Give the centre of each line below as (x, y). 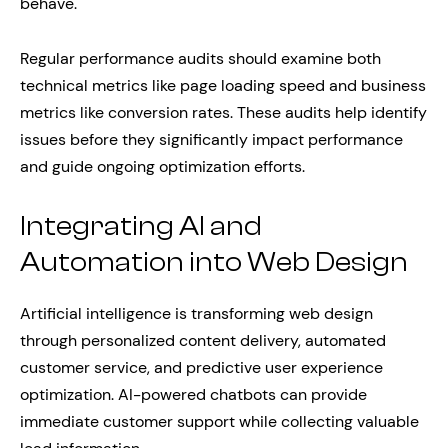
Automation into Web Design (214, 261)
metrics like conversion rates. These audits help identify (223, 112)
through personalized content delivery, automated (203, 340)
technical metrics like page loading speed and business (223, 85)
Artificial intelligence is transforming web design (196, 313)
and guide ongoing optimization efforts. (162, 166)
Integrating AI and (141, 225)
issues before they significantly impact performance (211, 139)
